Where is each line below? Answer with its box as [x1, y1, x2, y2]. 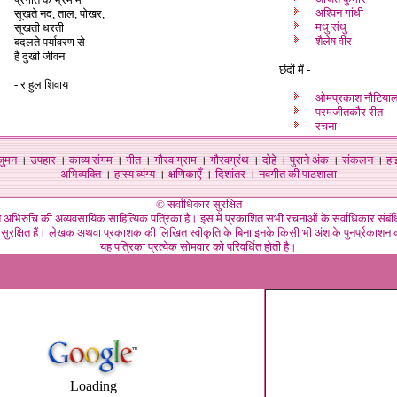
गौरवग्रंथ [210, 153, 249, 167]
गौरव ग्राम [154, 153, 197, 167]
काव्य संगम [69, 153, 113, 167]
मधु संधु [315, 20, 346, 34]
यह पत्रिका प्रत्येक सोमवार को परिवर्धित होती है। [100, 240, 297, 253]
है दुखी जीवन [14, 50, 65, 63]
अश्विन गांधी [315, 6, 363, 19]
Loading [69, 378, 117, 393]
